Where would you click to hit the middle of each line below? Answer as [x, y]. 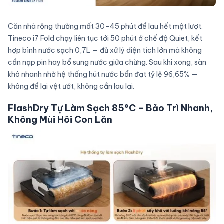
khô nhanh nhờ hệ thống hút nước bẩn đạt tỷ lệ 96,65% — [103, 75]
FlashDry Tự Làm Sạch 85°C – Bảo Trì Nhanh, [110, 108]
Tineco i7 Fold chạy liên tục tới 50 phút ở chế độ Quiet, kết [105, 39]
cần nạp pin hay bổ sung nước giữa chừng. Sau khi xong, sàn [107, 63]
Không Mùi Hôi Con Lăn [60, 120]
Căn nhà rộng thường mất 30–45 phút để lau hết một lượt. [105, 27]
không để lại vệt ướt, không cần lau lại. [71, 87]
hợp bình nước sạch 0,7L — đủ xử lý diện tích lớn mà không [105, 51]
